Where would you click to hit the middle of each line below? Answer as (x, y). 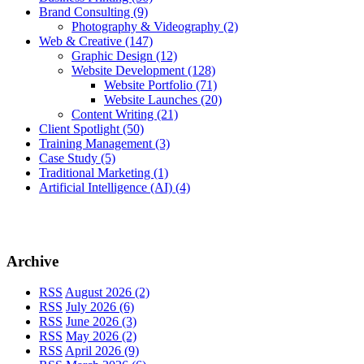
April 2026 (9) (102, 351)
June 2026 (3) (101, 322)
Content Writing (114, 114)
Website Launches (152, 99)
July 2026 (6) (100, 307)
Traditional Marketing (96, 172)
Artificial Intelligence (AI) (107, 187)
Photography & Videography (147, 26)
